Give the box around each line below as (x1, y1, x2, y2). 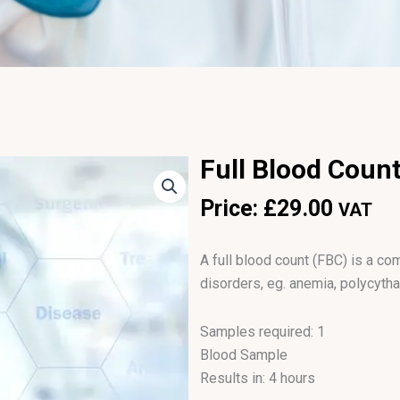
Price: (200, 195, 263, 221)
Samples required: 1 (200, 323, 325, 341)
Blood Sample (200, 346, 287, 364)
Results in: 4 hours (200, 370, 315, 387)
